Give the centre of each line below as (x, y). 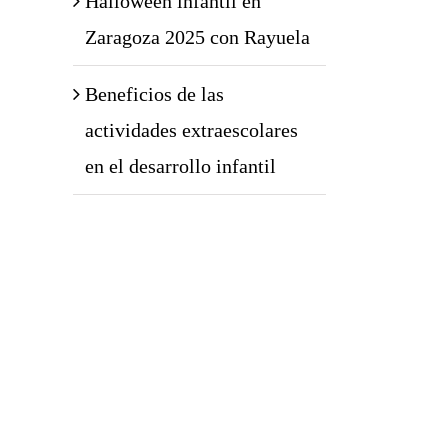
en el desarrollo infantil (180, 166)
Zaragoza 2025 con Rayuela (197, 37)
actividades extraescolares (191, 130)
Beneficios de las (154, 94)
